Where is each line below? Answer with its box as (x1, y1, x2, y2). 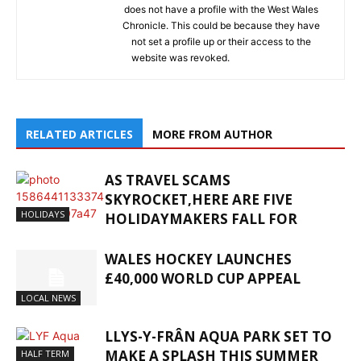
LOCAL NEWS (21, 291, 76, 304)
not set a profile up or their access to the (131, 35, 311, 48)
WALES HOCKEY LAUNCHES (105, 249, 292, 268)
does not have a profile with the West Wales (123, 2, 318, 15)
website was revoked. (131, 51, 230, 64)
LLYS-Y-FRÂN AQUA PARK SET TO (105, 326, 332, 346)
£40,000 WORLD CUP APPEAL (105, 268, 301, 288)
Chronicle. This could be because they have (122, 19, 320, 31)
